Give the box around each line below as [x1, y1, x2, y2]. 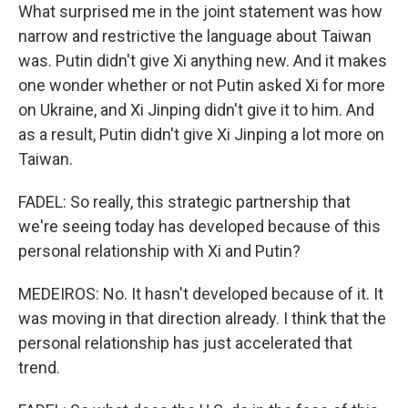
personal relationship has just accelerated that [18, 333, 352, 352]
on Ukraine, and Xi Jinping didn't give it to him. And [18, 100, 374, 119]
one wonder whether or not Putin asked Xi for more [18, 76, 385, 95]
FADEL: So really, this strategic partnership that [18, 192, 351, 211]
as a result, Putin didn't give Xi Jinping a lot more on [18, 125, 384, 144]
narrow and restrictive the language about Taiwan [18, 26, 372, 46]
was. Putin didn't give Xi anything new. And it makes [18, 51, 387, 70]
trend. [18, 358, 60, 377]
